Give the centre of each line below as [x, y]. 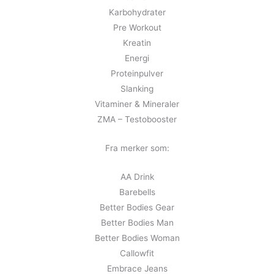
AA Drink [137, 177]
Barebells [137, 192]
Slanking [137, 89]
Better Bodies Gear [137, 208]
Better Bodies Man [137, 223]
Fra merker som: [137, 148]
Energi [137, 58]
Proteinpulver [137, 74]
